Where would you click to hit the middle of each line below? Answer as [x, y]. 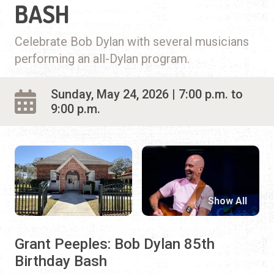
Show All [228, 201]
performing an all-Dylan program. [102, 58]
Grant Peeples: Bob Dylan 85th [115, 244]
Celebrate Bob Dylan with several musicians [132, 41]
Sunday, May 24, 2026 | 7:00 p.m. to [147, 94]
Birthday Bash [61, 261]
